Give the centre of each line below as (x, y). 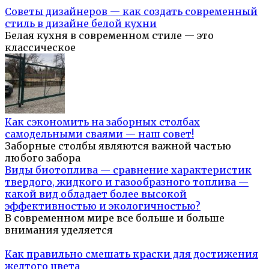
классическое (40, 48)
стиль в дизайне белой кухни (81, 24)
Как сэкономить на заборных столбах (102, 122)
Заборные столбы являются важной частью (118, 146)
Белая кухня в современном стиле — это (109, 36)
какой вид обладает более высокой (96, 194)
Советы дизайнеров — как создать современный (131, 12)
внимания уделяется (59, 230)
